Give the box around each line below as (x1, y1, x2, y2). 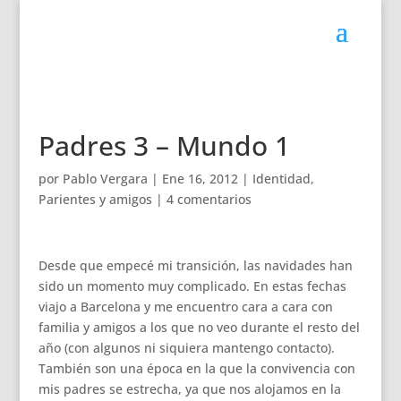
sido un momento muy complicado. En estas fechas (38, 277, 346, 294)
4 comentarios (166, 191, 252, 208)
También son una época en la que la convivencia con (38, 360, 355, 377)
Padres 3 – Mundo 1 (38, 127, 290, 164)
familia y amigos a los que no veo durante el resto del (38, 319, 360, 336)
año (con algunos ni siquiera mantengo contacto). (38, 339, 335, 356)
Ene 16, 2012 (161, 170, 238, 187)
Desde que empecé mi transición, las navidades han (38, 257, 353, 274)
